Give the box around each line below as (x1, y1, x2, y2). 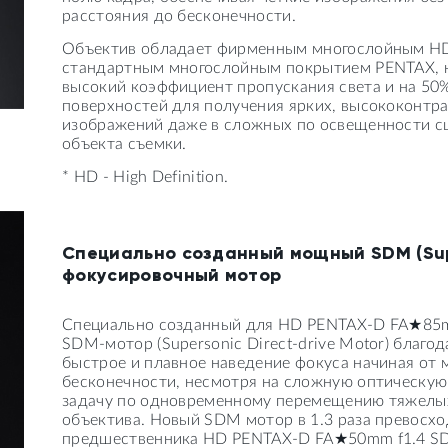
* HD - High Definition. (62, 169, 229, 185)
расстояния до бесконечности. (62, 8, 296, 24)
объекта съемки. (62, 136, 187, 152)
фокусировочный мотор (62, 263, 282, 286)
